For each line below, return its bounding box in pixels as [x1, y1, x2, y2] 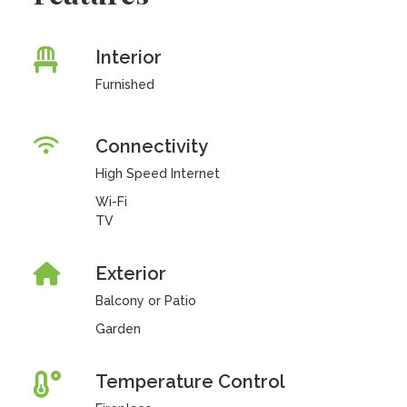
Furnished [94, 77, 154, 92]
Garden [94, 322, 141, 336]
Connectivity [94, 135, 208, 157]
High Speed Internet [94, 166, 220, 181]
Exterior [94, 263, 166, 284]
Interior [94, 46, 162, 68]
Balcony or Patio [94, 293, 196, 308]
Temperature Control [94, 371, 285, 392]
